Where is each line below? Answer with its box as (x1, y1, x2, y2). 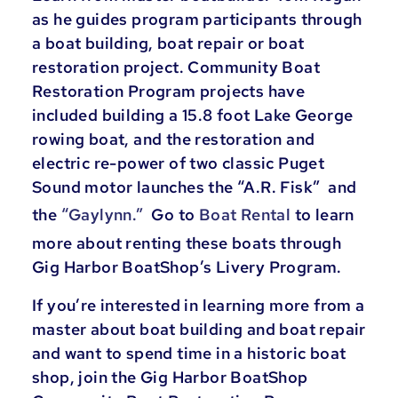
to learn (291, 203, 354, 225)
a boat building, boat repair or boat (32, 32, 305, 53)
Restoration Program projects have (32, 80, 306, 101)
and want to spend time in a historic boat (32, 342, 346, 363)
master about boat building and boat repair (32, 318, 366, 339)
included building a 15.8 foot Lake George (32, 104, 354, 125)
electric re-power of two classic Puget (32, 152, 325, 173)
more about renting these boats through (32, 232, 342, 253)
